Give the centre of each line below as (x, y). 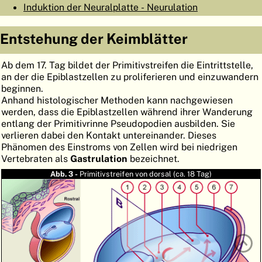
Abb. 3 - (65, 174)
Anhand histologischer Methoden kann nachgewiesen (117, 100)
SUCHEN (220, 38)
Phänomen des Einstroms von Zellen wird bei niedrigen (119, 147)
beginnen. (22, 89)
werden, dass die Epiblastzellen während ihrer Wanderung (127, 112)
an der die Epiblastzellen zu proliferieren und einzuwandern (130, 77)
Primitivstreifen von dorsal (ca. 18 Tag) (146, 174)
